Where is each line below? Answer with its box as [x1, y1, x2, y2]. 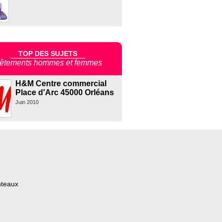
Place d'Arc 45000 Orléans [15, 88, 114, 97]
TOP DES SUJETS [18, 49, 78, 57]
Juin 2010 [15, 99, 39, 106]
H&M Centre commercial [15, 79, 107, 88]
